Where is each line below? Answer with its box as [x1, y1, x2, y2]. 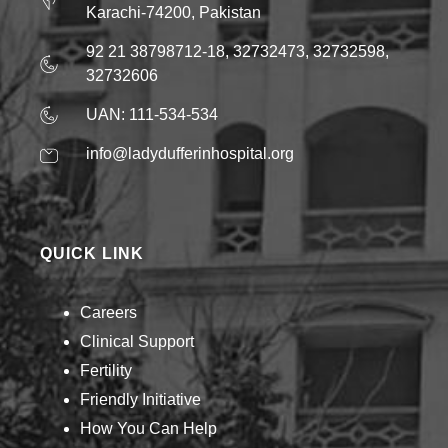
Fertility [80, 362, 132, 379]
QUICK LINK [40, 245, 144, 262]
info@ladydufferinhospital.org [85, 145, 294, 162]
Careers [80, 304, 137, 321]
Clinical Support [80, 333, 194, 350]
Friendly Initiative [80, 391, 201, 408]
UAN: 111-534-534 [85, 106, 218, 123]
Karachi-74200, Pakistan [85, 4, 261, 21]
